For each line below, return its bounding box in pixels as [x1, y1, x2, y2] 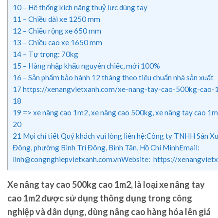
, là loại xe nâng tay [131, 179, 205, 190]
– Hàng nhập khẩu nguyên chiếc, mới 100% [21, 61, 160, 71]
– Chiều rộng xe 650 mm [21, 26, 101, 36]
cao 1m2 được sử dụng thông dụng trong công [7, 193, 192, 204]
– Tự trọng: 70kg [21, 50, 78, 59]
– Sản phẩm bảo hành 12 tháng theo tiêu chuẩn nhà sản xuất [21, 73, 214, 82]
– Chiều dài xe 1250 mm [21, 15, 100, 24]
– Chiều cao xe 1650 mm [21, 38, 102, 47]
